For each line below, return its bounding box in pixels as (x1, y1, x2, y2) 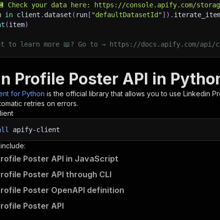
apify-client (9, 126, 60, 134)
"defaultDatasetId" (91, 11, 162, 19)
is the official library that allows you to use (47, 89, 183, 98)
